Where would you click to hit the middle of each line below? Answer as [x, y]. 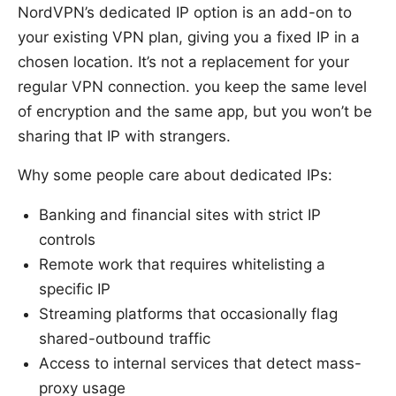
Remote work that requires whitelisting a [182, 264]
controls [67, 239]
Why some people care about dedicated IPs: [175, 175]
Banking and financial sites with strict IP [180, 214]
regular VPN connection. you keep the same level [192, 86]
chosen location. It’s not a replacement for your [183, 61]
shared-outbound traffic [125, 338]
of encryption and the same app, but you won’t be [195, 111]
